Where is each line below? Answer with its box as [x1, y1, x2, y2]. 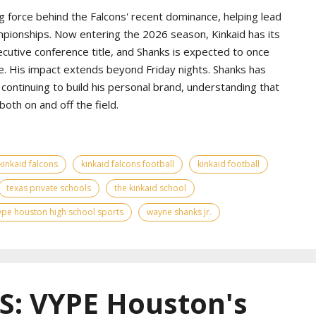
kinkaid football [197, 158, 260, 171]
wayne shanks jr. [147, 206, 212, 219]
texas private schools [6, 182, 91, 195]
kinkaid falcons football [81, 158, 174, 171]
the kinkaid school [114, 182, 186, 195]
